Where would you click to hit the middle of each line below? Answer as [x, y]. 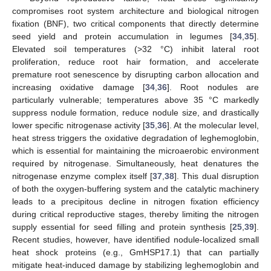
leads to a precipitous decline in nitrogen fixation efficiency [135, 201]
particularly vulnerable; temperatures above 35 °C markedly [135, 100]
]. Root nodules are [213, 87]
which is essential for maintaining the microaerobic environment [135, 150]
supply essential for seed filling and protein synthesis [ [122, 227]
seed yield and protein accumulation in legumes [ [122, 36]
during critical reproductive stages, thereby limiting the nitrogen [135, 214]
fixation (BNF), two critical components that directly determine [135, 23]
